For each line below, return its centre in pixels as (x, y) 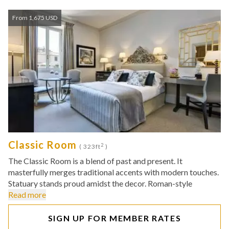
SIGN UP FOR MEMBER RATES (114, 218)
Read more (27, 194)
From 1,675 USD (35, 18)
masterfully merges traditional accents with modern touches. (113, 172)
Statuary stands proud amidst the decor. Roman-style (100, 183)
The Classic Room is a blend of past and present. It (95, 161)
